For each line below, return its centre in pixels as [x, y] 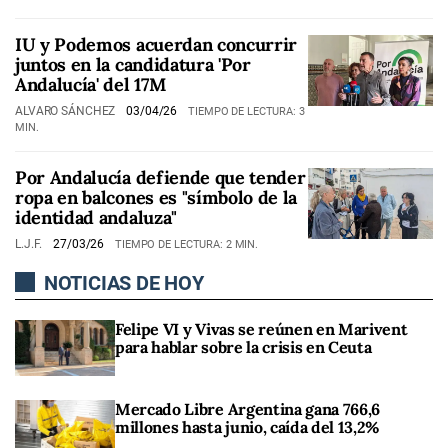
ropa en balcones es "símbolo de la [156, 197]
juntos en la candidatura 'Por [133, 64]
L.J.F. [30, 244]
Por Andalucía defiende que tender [160, 177]
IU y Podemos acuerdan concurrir [156, 44]
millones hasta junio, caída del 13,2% [247, 427]
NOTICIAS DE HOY [121, 283]
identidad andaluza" [96, 217]
